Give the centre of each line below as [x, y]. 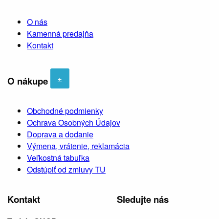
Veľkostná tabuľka [58, 158]
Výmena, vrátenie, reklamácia [78, 146]
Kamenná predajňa [60, 34]
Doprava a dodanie [60, 134]
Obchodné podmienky [65, 111]
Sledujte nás [143, 199]
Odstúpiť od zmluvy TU [66, 170]
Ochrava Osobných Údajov [74, 123]
